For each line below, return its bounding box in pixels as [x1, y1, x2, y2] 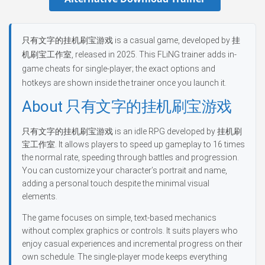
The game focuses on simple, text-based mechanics [22, 213, 216, 222]
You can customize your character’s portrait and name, [22, 166, 227, 175]
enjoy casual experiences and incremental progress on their [22, 239, 243, 248]
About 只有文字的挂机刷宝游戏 [22, 98, 232, 115]
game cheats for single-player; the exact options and [22, 64, 215, 73]
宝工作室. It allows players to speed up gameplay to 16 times [22, 140, 245, 149]
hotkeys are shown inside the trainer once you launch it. [22, 78, 227, 88]
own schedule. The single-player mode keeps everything [22, 252, 227, 261]
